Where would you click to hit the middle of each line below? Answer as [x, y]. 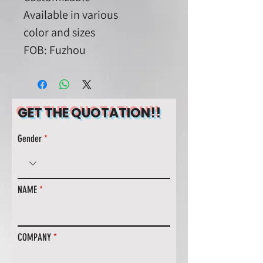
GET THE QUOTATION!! [89, 113]
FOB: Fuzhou [55, 50]
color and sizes [59, 32]
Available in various [71, 15]
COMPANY [34, 237]
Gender [30, 139]
